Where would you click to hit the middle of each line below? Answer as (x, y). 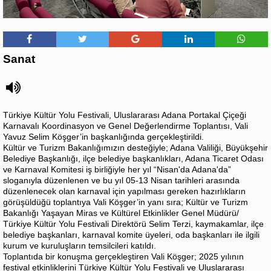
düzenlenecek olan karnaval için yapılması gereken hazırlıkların (124, 191)
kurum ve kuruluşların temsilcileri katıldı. (80, 245)
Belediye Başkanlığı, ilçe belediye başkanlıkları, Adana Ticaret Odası (133, 158)
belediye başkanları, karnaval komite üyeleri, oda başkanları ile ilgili (131, 234)
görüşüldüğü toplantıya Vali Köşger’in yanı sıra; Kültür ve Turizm (126, 202)
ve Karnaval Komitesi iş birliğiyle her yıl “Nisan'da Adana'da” (117, 169)
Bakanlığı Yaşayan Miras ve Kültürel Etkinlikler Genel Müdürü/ (121, 213)
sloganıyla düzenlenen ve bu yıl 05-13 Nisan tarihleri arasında (121, 180)
